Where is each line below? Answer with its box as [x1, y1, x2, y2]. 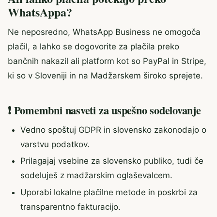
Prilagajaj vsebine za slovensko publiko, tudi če [20, 156, 203, 166]
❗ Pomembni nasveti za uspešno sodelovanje [8, 102, 201, 119]
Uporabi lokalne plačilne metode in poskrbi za [20, 187, 198, 198]
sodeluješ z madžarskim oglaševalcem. [20, 170, 172, 181]
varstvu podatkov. [20, 139, 90, 149]
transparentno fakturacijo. [20, 202, 121, 212]
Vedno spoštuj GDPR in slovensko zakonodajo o [20, 124, 206, 135]
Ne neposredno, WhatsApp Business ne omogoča [8, 27, 201, 37]
